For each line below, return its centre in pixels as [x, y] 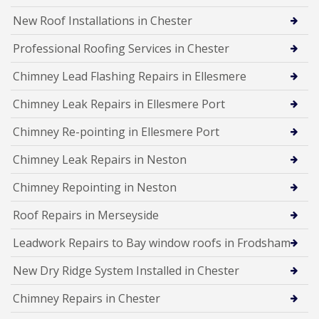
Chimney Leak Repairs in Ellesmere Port [119, 104]
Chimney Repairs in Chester [87, 298]
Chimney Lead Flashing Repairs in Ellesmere [130, 76]
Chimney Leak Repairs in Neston [100, 159]
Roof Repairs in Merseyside [86, 215]
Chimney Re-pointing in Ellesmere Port [116, 131]
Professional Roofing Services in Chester [121, 48]
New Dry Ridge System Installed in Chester [126, 270]
